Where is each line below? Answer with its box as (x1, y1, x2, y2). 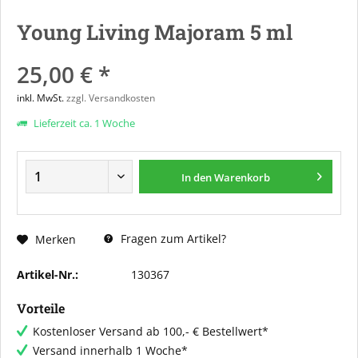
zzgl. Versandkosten (66, 91, 155, 105)
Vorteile (17, 300, 65, 316)
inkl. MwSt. (17, 91, 66, 105)
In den (181, 170, 213, 185)
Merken (35, 231, 76, 247)
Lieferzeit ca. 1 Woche (31, 116, 135, 130)
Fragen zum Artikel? (117, 231, 226, 246)
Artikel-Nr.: (17, 267, 78, 282)
